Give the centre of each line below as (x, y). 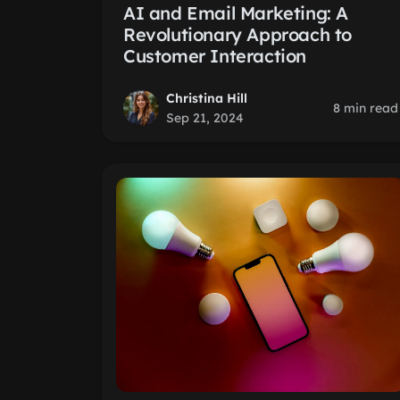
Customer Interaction (215, 56)
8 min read (366, 108)
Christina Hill (207, 98)
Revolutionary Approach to (238, 34)
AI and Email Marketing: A (236, 13)
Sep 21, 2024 (205, 118)
